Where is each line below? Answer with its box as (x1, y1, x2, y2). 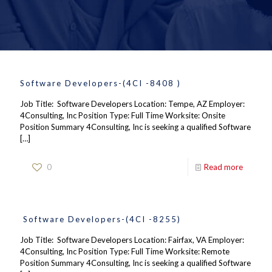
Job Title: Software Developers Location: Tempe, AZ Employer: (20, 99, 245, 109)
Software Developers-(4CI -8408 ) (20, 78, 181, 88)
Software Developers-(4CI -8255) (20, 214, 181, 224)
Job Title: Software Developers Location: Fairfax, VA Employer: (20, 235, 244, 245)
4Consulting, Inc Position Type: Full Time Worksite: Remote (20, 246, 233, 256)
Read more (204, 162, 243, 172)
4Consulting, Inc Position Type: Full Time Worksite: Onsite (20, 110, 229, 120)
